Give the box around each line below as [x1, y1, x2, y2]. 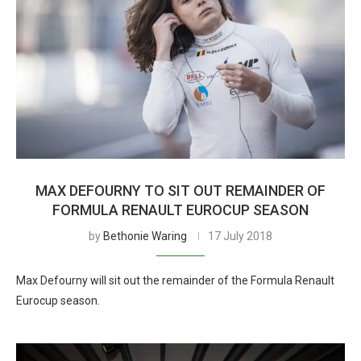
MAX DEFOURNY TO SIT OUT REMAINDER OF [35, 182, 326, 199]
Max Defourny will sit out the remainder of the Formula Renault [16, 274, 334, 287]
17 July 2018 [208, 230, 272, 243]
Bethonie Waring [103, 230, 187, 243]
